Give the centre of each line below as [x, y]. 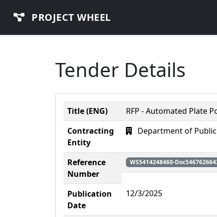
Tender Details [120, 70]
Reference [86, 162]
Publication [90, 194]
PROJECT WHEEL [70, 17]
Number [83, 174]
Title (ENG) [87, 111]
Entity [79, 142]
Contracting [91, 131]
